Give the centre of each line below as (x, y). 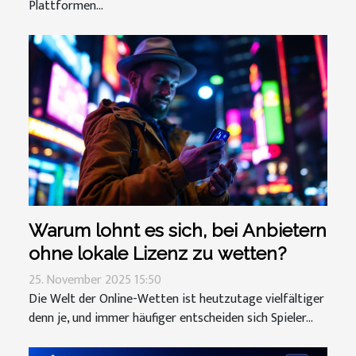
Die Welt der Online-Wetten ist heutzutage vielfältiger (176, 299)
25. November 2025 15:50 (95, 280)
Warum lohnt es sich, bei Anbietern (178, 230)
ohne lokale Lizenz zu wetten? (157, 253)
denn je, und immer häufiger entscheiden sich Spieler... (171, 318)
